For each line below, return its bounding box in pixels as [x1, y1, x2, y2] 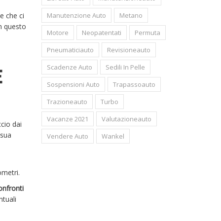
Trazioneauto [46, 97, 87, 106]
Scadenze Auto [46, 63, 92, 72]
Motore [46, 28, 69, 37]
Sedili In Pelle [105, 63, 145, 72]
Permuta [134, 28, 160, 37]
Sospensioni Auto [46, 80, 100, 89]
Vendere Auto [46, 132, 88, 141]
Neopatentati [81, 28, 121, 37]
